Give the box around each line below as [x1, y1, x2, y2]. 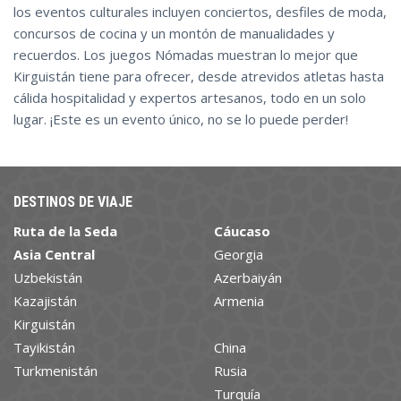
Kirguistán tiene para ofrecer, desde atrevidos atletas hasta [13, 66, 384, 85]
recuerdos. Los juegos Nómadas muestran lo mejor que [13, 45, 358, 64]
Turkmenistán [13, 361, 98, 380]
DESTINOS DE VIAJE [13, 192, 132, 210]
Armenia [214, 291, 264, 310]
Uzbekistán [13, 268, 82, 286]
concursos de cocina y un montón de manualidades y [13, 23, 335, 42]
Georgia [214, 244, 263, 263]
